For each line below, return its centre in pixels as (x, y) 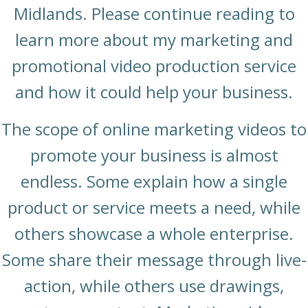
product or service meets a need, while (154, 208)
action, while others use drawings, (154, 286)
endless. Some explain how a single (154, 181)
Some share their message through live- (154, 260)
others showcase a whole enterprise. (154, 234)
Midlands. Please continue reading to (154, 14)
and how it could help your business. (154, 92)
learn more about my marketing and (154, 40)
